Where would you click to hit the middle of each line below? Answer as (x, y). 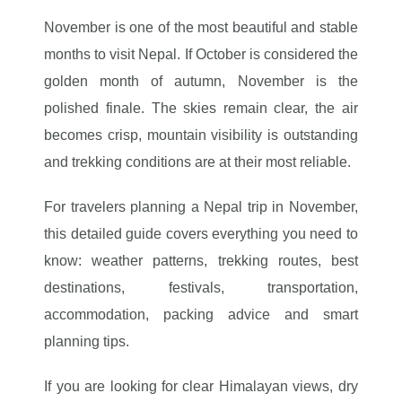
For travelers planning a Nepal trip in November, (201, 207)
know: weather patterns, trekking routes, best (201, 261)
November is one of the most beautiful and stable (201, 27)
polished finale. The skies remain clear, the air (201, 108)
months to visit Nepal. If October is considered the (201, 54)
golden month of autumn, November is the (201, 81)
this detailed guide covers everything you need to (201, 234)
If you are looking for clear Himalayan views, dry (201, 386)
